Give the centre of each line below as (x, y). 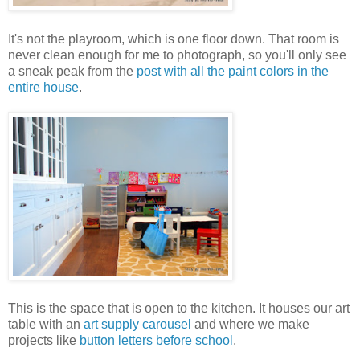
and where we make (250, 325)
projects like (44, 341)
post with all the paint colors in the (233, 72)
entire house (43, 88)
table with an (46, 325)
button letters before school (156, 341)
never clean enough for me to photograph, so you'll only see (177, 55)
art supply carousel (137, 325)
